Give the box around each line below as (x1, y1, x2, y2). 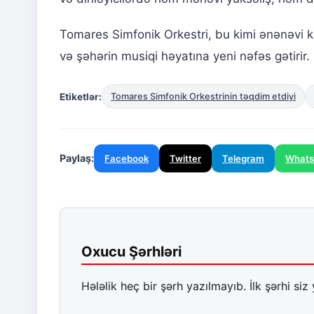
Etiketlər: (60, 90, 102, 102)
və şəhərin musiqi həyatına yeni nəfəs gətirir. (60, 49, 310, 64)
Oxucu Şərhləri (81, 243, 182, 261)
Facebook (104, 153, 149, 165)
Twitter (170, 153, 201, 165)
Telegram (222, 153, 264, 165)
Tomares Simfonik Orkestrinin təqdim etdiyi (111, 91, 296, 102)
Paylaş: (60, 152, 94, 165)
